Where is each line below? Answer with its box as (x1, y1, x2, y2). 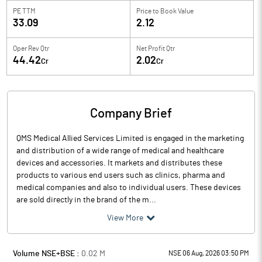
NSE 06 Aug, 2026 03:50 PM (168, 250, 249, 257)
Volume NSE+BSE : (13, 250, 81, 258)
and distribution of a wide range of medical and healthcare (16, 147, 224, 155)
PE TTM (13, 8, 36, 15)
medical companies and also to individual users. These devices (16, 184, 241, 192)
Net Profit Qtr (136, 45, 175, 52)
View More (107, 214, 143, 222)
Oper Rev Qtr (13, 45, 49, 52)
